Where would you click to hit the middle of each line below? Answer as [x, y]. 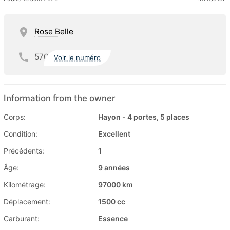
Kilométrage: [25, 185]
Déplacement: [27, 202]
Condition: [21, 134]
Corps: [15, 117]
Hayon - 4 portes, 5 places [144, 117]
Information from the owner [59, 98]
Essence [113, 219]
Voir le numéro [78, 57]
